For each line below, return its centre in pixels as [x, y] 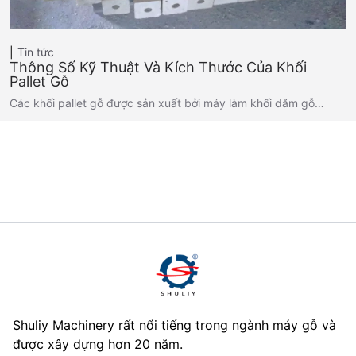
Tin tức [36, 52]
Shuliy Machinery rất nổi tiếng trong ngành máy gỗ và [174, 325]
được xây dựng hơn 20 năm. [98, 344]
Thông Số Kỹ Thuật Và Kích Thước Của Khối [158, 68]
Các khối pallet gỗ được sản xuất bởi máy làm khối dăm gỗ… [167, 103]
